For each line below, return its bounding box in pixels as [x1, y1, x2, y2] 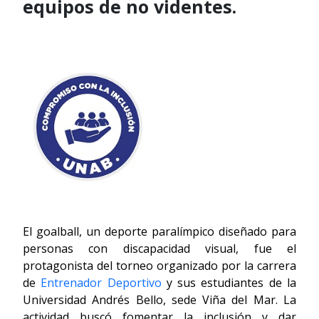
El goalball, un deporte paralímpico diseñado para [23, 224, 296, 240]
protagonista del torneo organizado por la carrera [23, 258, 296, 274]
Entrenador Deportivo [41, 275, 162, 291]
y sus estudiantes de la [161, 275, 297, 291]
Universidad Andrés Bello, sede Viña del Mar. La [23, 292, 296, 308]
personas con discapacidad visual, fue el [23, 241, 296, 257]
